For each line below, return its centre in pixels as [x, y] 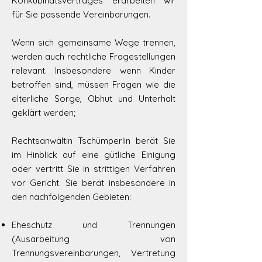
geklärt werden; [44, 113]
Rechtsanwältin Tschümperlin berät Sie [94, 141]
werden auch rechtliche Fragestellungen [94, 56]
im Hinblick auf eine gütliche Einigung [94, 155]
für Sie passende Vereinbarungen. [82, 14]
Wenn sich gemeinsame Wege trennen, [94, 42]
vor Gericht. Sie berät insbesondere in [94, 183]
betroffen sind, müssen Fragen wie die [94, 85]
